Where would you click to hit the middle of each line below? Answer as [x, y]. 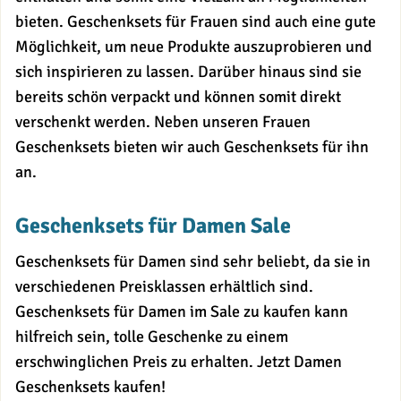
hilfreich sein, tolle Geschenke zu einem [152, 337]
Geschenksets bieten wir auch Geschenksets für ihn [192, 147]
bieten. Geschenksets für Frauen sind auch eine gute [196, 22]
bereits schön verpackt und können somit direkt [178, 97]
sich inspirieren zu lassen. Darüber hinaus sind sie [188, 72]
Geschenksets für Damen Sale [153, 226]
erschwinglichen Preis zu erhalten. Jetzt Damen [179, 362]
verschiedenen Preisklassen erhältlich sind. [164, 287]
